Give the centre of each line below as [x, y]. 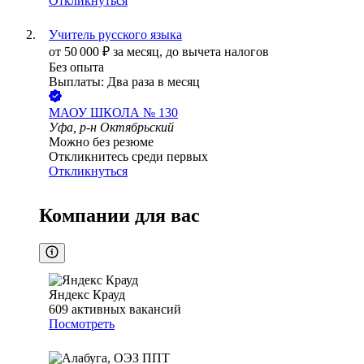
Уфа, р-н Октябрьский [111, 128]
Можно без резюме [101, 142]
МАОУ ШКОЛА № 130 [113, 113]
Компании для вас [119, 216]
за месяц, [139, 52]
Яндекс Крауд [87, 295]
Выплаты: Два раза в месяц [124, 82]
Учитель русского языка [115, 35]
